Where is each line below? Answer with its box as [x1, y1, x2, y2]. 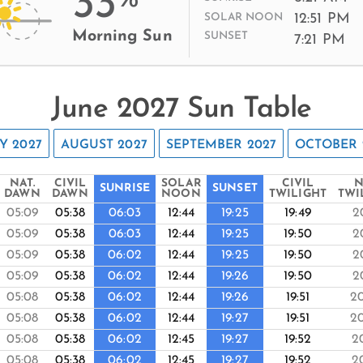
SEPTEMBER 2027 [165, 138, 277, 152]
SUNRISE [100, 183, 150, 194]
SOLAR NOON [203, 11, 284, 23]
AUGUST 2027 [60, 138, 147, 152]
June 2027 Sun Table [51, 95, 312, 124]
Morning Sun [71, 28, 173, 45]
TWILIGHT [269, 189, 327, 200]
